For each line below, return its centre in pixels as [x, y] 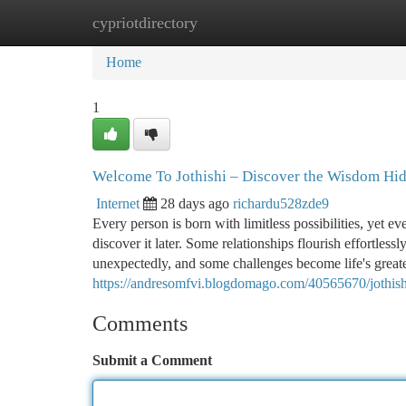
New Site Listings [233, 22]
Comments [140, 324]
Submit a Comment [152, 360]
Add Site [337, 22]
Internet [118, 203]
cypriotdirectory [145, 23]
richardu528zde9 [281, 203]
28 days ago [195, 203]
